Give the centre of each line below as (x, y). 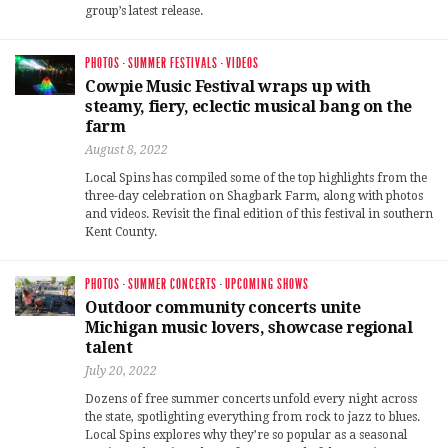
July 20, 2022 (121, 370)
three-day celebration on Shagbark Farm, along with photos (254, 195)
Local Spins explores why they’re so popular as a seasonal (246, 434)
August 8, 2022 (126, 149)
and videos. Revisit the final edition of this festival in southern (259, 213)
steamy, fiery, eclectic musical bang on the (248, 106)
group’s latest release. (144, 10)
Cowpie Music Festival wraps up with (228, 86)
